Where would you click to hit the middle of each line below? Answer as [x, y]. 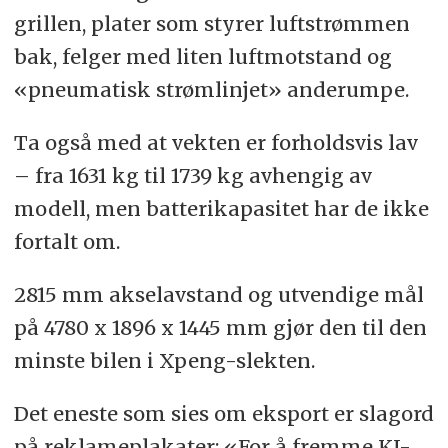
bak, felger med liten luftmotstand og [202, 57]
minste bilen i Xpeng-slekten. [164, 360]
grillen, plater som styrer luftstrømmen [211, 24]
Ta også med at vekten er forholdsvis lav [215, 143]
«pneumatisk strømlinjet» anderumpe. [211, 90]
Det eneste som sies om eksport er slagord [223, 413]
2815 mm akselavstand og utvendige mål [218, 294]
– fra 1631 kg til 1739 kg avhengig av [192, 176]
